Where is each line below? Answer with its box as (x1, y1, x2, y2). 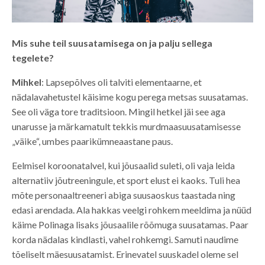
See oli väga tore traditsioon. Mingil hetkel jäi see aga (12, 105, 225, 117)
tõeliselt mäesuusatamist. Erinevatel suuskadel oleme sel (12, 248, 238, 260)
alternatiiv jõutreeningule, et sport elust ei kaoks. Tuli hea (12, 174, 240, 186)
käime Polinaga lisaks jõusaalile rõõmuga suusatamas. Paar (12, 218, 248, 230)
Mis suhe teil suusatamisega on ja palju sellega (12, 37, 212, 49)
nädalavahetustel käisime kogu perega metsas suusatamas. (12, 91, 248, 102)
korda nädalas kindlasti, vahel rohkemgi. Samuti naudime (12, 233, 238, 245)
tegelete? (12, 51, 54, 63)
